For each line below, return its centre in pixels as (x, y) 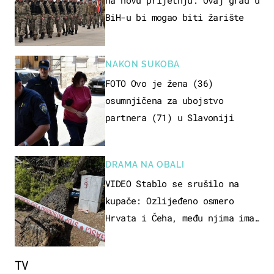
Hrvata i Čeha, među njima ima (180, 218)
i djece (123, 235)
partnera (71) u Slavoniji (169, 118)
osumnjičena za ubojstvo (165, 101)
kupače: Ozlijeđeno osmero (169, 201)
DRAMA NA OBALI (145, 165)
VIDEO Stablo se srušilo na (172, 184)
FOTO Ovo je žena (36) (159, 83)
